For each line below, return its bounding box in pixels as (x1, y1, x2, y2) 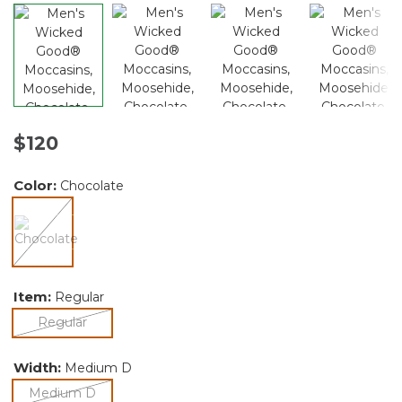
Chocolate (60, 177, 124, 194)
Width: (13, 358, 65, 376)
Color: (13, 176, 60, 194)
